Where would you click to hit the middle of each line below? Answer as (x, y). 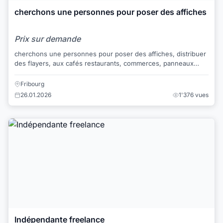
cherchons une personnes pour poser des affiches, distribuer (110, 54)
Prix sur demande (48, 39)
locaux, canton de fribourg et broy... (70, 72)
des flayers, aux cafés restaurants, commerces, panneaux (104, 63)
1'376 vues (194, 95)
